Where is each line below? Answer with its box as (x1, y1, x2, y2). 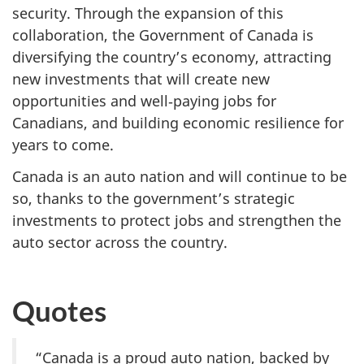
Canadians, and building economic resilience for (12, 113, 344, 133)
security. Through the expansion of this (12, 3, 284, 24)
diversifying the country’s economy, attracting (12, 47, 331, 67)
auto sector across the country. (12, 232, 227, 252)
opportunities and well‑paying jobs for (12, 91, 276, 111)
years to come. (12, 135, 114, 155)
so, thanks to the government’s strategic (12, 188, 295, 208)
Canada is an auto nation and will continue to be (12, 166, 347, 186)
